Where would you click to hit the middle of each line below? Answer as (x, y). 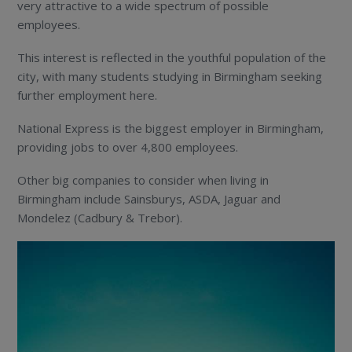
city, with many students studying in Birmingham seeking (170, 76)
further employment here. (88, 95)
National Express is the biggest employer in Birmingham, (171, 128)
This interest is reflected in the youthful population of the (172, 57)
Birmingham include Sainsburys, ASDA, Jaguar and (149, 198)
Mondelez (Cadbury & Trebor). (100, 217)
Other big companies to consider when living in (143, 180)
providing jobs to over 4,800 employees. (128, 147)
